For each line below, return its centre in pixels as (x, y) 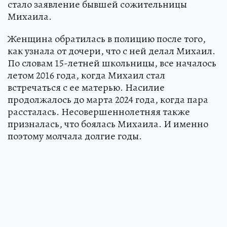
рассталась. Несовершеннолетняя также (99, 111)
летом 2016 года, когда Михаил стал (86, 75)
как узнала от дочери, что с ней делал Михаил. (111, 51)
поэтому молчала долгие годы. (75, 136)
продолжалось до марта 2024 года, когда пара (108, 99)
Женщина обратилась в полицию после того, (107, 39)
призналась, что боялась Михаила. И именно (108, 124)
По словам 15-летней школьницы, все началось (112, 63)
